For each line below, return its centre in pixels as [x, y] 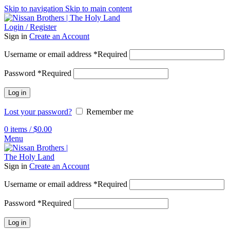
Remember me [110, 112]
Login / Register [30, 27]
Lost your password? [38, 112]
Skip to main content [99, 8]
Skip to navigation [35, 8]
